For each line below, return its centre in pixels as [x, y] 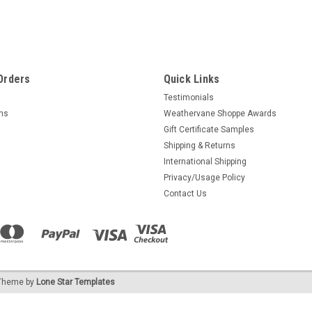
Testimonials [188, 97]
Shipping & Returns [199, 146]
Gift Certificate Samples [209, 130]
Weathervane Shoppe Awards [220, 114]
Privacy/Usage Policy [204, 178]
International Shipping [205, 162]
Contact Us [185, 194]
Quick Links [192, 79]
